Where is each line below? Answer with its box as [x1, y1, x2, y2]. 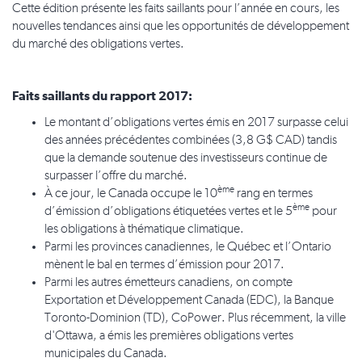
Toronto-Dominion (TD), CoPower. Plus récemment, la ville [44, 312, 346, 326]
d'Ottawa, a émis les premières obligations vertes [44, 330, 293, 343]
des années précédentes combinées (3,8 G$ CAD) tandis [44, 134, 337, 148]
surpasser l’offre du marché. [44, 170, 187, 183]
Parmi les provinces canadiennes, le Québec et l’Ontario [44, 241, 331, 255]
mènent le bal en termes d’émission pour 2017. [44, 259, 284, 272]
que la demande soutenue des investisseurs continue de [44, 152, 327, 166]
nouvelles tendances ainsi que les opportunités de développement [12, 20, 349, 34]
